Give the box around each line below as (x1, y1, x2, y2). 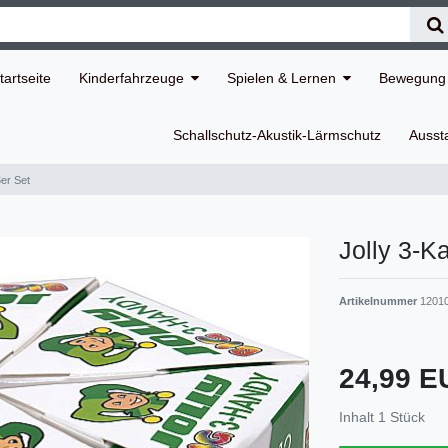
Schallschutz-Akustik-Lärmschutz (173, 127, 381, 144)
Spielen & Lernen (227, 69, 336, 86)
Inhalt (339, 409, 378, 426)
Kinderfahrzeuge (79, 69, 184, 86)
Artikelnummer (339, 295, 420, 308)
